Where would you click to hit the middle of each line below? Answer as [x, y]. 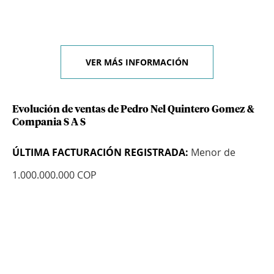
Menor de [212, 153]
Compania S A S [49, 123]
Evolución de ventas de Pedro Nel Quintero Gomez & [133, 110]
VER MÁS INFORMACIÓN [137, 62]
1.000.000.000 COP [54, 175]
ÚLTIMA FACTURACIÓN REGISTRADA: [100, 153]
